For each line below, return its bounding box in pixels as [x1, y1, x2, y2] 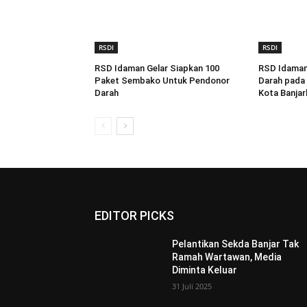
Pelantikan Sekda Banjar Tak [172, 238, 299, 250]
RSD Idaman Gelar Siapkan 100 [95, 63, 219, 74]
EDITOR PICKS [95, 208, 174, 223]
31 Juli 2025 [172, 281, 212, 292]
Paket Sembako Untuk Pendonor [95, 75, 230, 86]
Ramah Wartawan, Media [172, 251, 282, 263]
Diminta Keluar [172, 265, 238, 276]
